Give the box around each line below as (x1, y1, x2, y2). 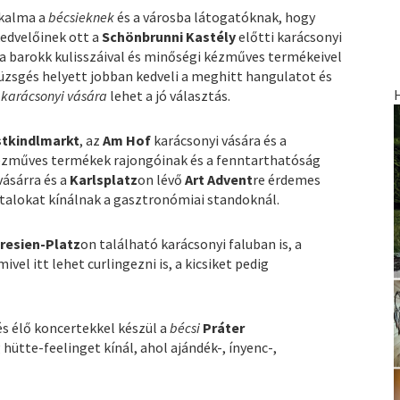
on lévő (137, 171, 186, 189)
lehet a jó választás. (110, 87, 231, 105)
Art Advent (185, 171, 254, 189)
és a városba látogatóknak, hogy (117, 8, 316, 27)
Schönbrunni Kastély (102, 28, 237, 46)
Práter (203, 319, 246, 337)
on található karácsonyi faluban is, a (80, 235, 303, 254)
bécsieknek (48, 8, 118, 27)
